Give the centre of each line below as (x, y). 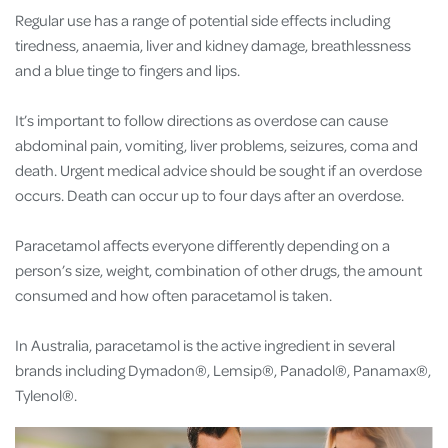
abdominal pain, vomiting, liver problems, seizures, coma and (216, 144)
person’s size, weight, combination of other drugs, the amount (218, 269)
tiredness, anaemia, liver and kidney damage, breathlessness (213, 44)
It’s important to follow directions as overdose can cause (201, 119)
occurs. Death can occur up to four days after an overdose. (211, 194)
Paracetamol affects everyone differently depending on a (202, 244)
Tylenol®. (46, 394)
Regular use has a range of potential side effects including (202, 19)
